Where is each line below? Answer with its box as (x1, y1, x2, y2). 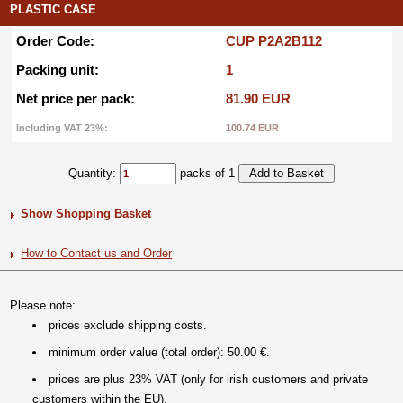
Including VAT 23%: (15, 122, 108, 133)
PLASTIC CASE (10, 3, 97, 16)
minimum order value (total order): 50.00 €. (49, 345, 271, 359)
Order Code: (15, 33, 94, 49)
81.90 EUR (225, 91, 291, 106)
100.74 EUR (225, 122, 279, 133)
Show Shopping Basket (21, 207, 152, 220)
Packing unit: (15, 62, 99, 77)
